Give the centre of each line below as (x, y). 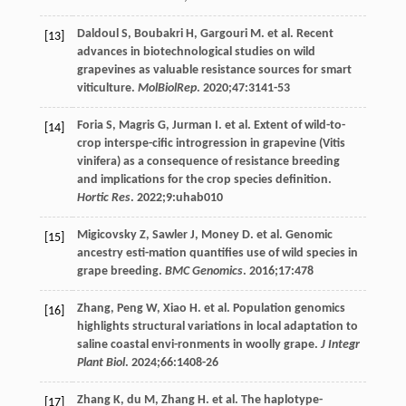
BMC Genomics (203, 271)
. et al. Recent (297, 34)
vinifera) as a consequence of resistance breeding (208, 161)
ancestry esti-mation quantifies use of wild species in (217, 253)
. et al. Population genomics (271, 308)
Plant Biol (101, 362)
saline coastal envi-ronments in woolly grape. (198, 344)
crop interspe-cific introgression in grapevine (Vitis (211, 143)
